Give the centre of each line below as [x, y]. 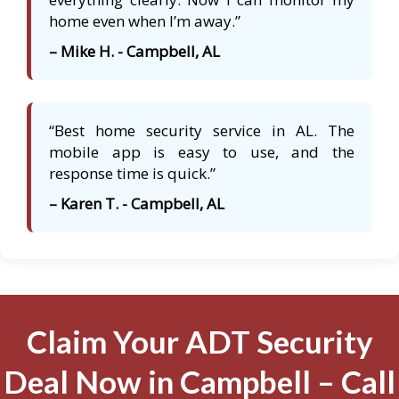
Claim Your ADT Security [199, 342]
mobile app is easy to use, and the [202, 152]
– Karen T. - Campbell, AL [137, 204]
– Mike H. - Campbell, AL [134, 52]
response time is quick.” [132, 174]
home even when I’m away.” [145, 21]
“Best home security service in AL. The [202, 131]
